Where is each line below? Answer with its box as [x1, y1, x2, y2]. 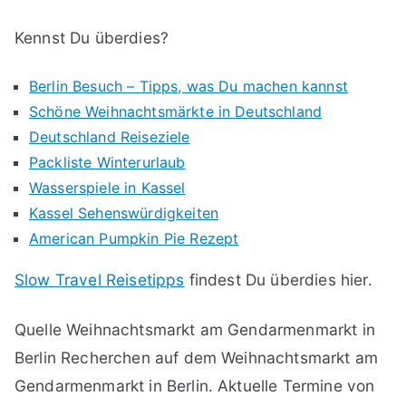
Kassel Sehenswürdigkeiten [29, 204, 218, 223]
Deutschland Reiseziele [29, 128, 190, 147]
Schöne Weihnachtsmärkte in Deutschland [29, 102, 323, 121]
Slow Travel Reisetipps [14, 270, 185, 290]
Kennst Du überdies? [14, 28, 169, 48]
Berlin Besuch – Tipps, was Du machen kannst [29, 77, 348, 96]
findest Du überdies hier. [184, 270, 372, 290]
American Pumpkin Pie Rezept [29, 229, 239, 248]
